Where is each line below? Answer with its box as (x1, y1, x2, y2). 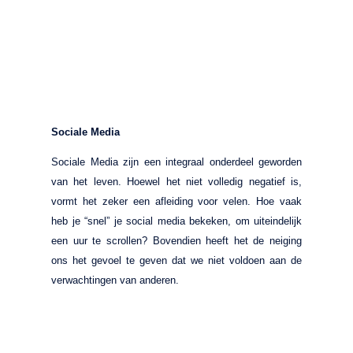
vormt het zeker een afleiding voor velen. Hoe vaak (51, 195, 302, 207)
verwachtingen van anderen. (51, 273, 179, 286)
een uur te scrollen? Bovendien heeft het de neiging (51, 234, 302, 247)
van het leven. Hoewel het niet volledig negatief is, (51, 175, 302, 188)
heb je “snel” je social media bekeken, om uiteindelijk (51, 214, 302, 227)
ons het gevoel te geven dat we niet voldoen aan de (51, 254, 302, 266)
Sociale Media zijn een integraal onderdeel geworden (51, 155, 302, 168)
